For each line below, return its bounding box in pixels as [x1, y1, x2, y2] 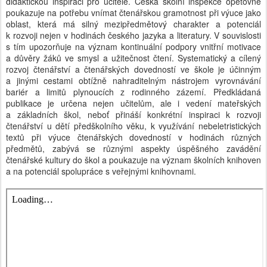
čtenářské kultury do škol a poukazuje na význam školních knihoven [6, 154, 261, 166]
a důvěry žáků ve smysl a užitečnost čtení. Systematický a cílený [6, 52, 261, 64]
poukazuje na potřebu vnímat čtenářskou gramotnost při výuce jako [6, 7, 261, 18]
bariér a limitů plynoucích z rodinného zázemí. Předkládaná [6, 86, 261, 98]
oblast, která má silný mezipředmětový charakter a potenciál [6, 18, 261, 30]
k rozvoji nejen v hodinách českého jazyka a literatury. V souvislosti [6, 29, 261, 41]
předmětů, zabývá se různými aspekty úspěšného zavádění [6, 142, 261, 154]
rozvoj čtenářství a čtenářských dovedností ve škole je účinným [6, 63, 261, 75]
